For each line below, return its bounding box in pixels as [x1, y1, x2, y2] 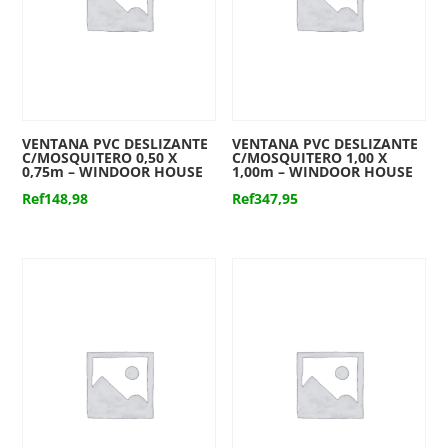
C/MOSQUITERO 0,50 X [22, 148, 178, 167]
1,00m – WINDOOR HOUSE [232, 162, 414, 181]
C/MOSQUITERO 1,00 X [232, 148, 388, 167]
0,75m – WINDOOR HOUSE [22, 162, 204, 181]
